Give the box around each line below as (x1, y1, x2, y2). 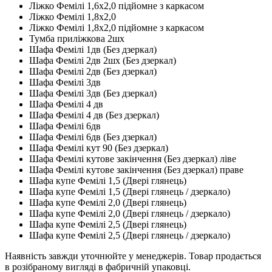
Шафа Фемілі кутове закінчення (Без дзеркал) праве (29, 164, 243, 175)
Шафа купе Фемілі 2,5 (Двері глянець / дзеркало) (29, 229, 230, 240)
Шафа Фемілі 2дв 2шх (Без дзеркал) (29, 55, 176, 66)
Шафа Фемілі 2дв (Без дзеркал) (29, 66, 157, 76)
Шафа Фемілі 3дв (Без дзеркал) (29, 87, 157, 98)
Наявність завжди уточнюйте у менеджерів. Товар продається (5, 250, 261, 261)
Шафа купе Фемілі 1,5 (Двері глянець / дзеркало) (29, 186, 230, 197)
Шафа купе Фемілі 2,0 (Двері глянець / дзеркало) (29, 208, 230, 219)
